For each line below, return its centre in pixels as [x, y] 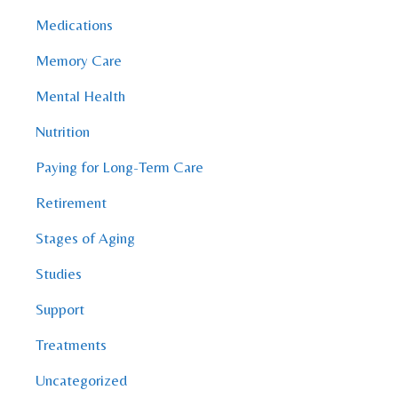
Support [60, 310]
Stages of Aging [85, 239]
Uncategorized [81, 381]
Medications [74, 25]
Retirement [71, 203]
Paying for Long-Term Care [119, 167]
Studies [59, 274]
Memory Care [79, 61]
